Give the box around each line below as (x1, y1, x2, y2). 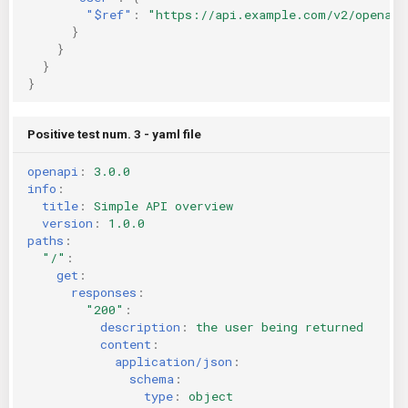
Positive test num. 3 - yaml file (27, 127, 201, 141)
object (189, 387, 233, 404)
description (100, 318, 180, 335)
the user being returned (196, 318, 363, 335)
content (100, 335, 151, 352)
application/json (115, 352, 232, 370)
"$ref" (86, 5, 132, 23)
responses (71, 283, 137, 301)
